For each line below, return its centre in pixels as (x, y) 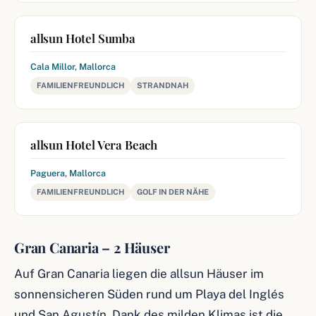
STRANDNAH (163, 85)
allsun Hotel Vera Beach (94, 145)
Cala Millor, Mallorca (73, 67)
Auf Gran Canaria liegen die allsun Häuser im (139, 274)
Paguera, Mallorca (68, 173)
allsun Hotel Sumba (83, 38)
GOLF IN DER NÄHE (173, 192)
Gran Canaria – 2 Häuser (92, 247)
